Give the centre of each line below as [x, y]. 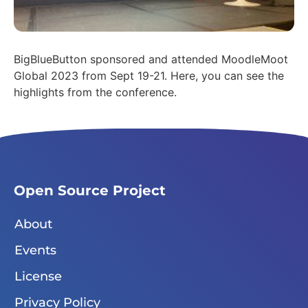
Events [35, 250]
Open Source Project [90, 190]
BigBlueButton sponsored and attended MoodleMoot [151, 59]
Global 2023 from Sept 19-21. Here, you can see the [149, 75]
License [38, 276]
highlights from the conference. [95, 92]
